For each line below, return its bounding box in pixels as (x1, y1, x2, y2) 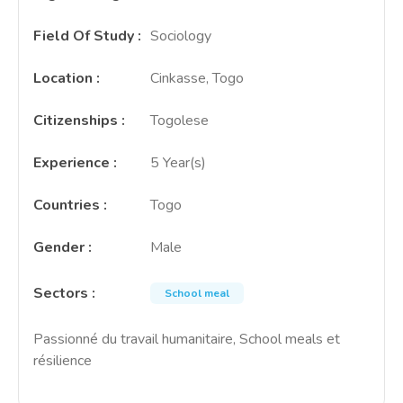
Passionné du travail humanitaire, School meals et (33, 329, 340, 349)
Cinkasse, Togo (150, 68, 244, 88)
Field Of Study (33, 26, 134, 46)
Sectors (33, 283, 88, 303)
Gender (33, 237, 85, 257)
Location (33, 68, 93, 88)
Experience (33, 153, 110, 173)
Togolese (150, 111, 209, 130)
